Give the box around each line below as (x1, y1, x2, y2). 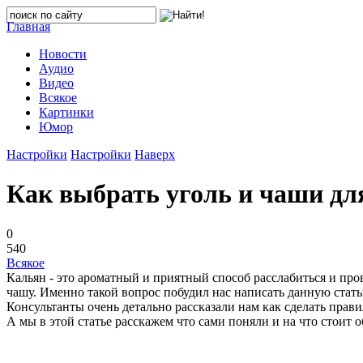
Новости (39, 47, 87, 61)
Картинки (39, 105, 94, 119)
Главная (6, 19, 50, 33)
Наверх (135, 147, 175, 161)
